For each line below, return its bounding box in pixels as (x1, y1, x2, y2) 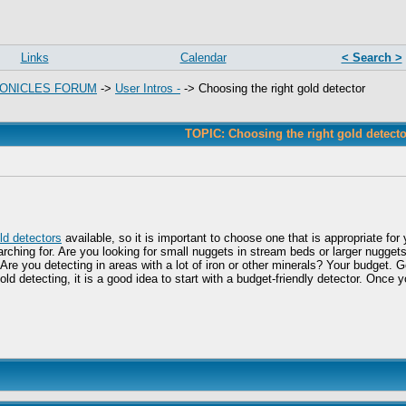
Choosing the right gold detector (198, 82, 365, 95)
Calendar (179, 51, 227, 64)
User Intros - (115, 82, 180, 95)
